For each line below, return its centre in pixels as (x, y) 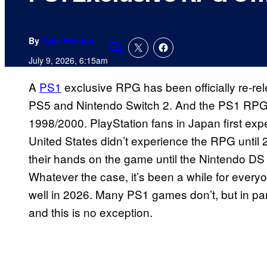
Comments (135, 55)
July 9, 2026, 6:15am (68, 60)
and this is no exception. (91, 212)
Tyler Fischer (68, 41)
